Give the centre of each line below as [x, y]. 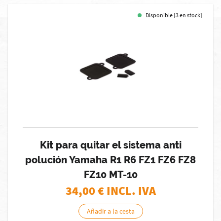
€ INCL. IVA [127, 191]
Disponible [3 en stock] [174, 15]
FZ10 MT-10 [110, 175]
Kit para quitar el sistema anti [110, 145]
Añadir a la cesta [110, 211]
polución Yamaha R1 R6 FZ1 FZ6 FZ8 [110, 160]
